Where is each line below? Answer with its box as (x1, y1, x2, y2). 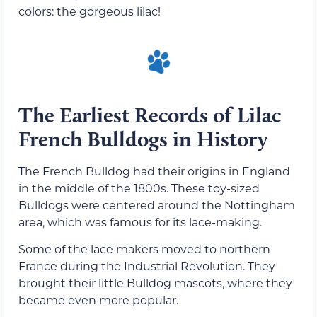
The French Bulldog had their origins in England (18, 163, 290, 178)
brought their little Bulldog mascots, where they (18, 275, 292, 291)
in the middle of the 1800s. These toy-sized (18, 180, 260, 195)
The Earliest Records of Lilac (18, 101, 281, 128)
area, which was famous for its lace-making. (18, 214, 262, 229)
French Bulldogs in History (18, 125, 267, 152)
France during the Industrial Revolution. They (18, 258, 275, 274)
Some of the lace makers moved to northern (18, 241, 270, 257)
